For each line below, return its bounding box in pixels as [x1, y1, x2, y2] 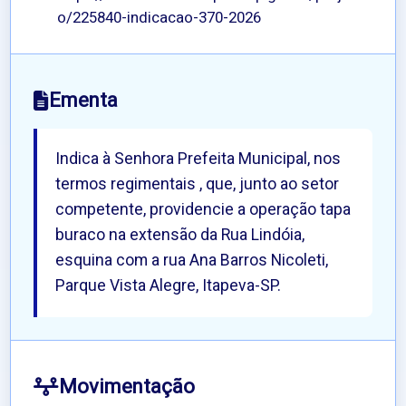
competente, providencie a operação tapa [55, 198, 352, 222]
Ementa [49, 86, 119, 116]
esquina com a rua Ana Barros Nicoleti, [55, 249, 329, 273]
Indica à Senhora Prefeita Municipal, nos [55, 148, 342, 171]
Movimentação [59, 372, 196, 402]
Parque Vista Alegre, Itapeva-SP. [55, 275, 282, 298]
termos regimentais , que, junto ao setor [55, 173, 340, 197]
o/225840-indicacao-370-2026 [57, 6, 262, 30]
